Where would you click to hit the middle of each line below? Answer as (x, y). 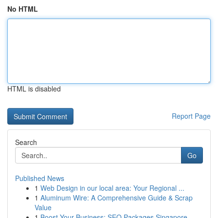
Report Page (191, 116)
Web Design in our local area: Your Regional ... (112, 188)
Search (26, 142)
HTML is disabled (34, 89)
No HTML (23, 9)
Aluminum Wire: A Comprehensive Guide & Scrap (117, 198)
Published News (40, 178)
